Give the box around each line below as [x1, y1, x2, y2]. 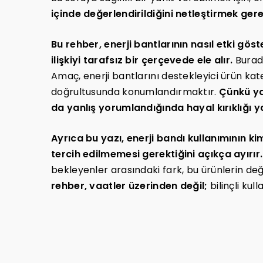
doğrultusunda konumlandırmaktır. [51, 85, 219, 99]
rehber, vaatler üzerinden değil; [51, 179, 208, 193]
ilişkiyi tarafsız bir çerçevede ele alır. [51, 53, 233, 68]
